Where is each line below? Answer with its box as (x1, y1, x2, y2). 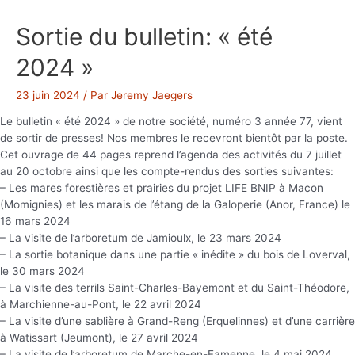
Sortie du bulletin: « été (16, 21, 273, 51)
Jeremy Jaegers (111, 88, 193, 101)
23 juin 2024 (16, 88, 80, 101)
